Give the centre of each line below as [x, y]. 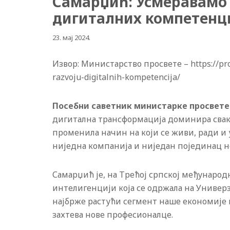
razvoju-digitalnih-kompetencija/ [116, 77]
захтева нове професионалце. [113, 215]
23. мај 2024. [71, 37]
